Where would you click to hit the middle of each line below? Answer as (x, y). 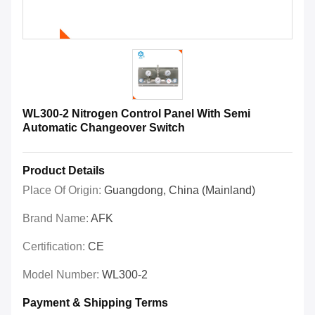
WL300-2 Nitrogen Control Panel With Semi (136, 114)
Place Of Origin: (63, 191)
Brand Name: (57, 219)
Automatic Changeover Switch (104, 128)
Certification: (55, 247)
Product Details (64, 171)
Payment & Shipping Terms (95, 303)
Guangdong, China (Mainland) (180, 191)
